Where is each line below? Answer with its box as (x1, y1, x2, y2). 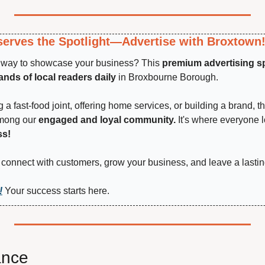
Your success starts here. (2, 186, 109, 196)
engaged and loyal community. (38, 115, 176, 125)
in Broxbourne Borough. (116, 72, 218, 82)
